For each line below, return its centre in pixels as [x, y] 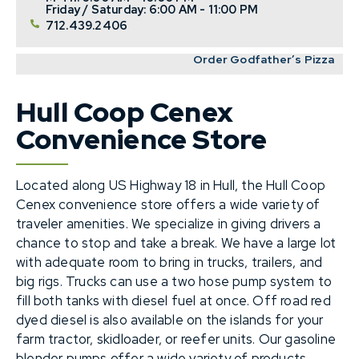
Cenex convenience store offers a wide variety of [168, 204]
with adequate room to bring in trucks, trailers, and [169, 262]
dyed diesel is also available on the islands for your [170, 319]
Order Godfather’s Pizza [264, 59]
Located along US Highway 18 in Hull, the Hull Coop [171, 185]
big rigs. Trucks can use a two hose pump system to [174, 281]
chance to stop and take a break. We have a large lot [176, 242]
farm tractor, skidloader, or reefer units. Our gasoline [176, 339]
